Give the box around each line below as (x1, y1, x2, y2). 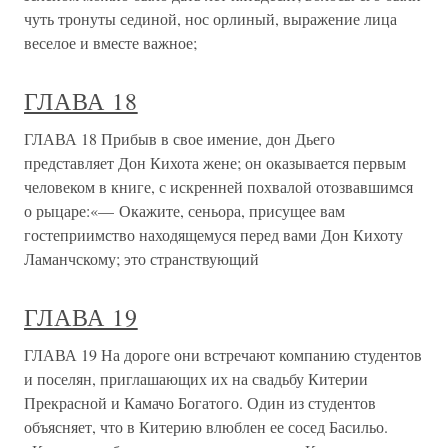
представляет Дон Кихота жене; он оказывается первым (24, 152, 406, 173)
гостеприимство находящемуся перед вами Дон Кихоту (24, 224, 403, 245)
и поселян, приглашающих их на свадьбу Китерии (24, 368, 368, 389)
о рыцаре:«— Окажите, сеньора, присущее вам (24, 200, 345, 221)
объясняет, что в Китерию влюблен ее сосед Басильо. (24, 416, 388, 437)
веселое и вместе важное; (24, 32, 197, 53)
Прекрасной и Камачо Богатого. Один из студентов (24, 392, 376, 413)
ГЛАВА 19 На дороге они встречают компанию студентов (24, 344, 422, 365)
